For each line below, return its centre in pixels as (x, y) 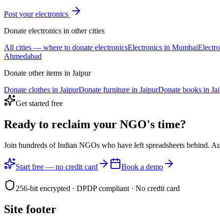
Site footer (30, 209)
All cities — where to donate (49, 47)
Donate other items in (38, 73)
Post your (20, 14)
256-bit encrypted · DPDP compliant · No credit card (98, 188)
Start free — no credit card (57, 166)
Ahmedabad (23, 56)
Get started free (39, 103)
